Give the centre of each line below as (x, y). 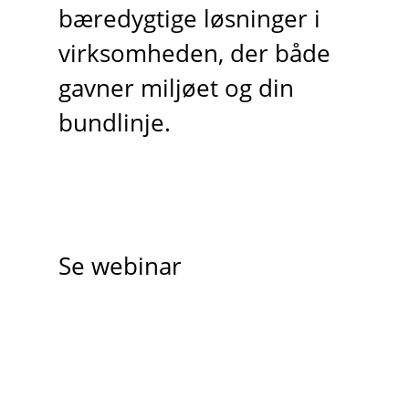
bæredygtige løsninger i (189, 19)
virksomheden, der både (194, 54)
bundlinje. (114, 123)
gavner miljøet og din (176, 89)
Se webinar (120, 266)
